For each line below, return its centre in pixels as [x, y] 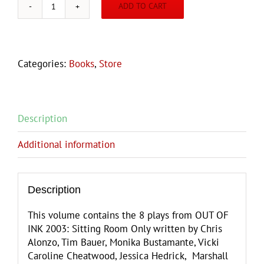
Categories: [43, 63]
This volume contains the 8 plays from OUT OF [128, 215]
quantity [70, 107]
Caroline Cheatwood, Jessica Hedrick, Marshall [128, 256]
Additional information [66, 144]
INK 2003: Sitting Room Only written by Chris [125, 229]
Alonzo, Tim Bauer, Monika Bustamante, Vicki [123, 242]
